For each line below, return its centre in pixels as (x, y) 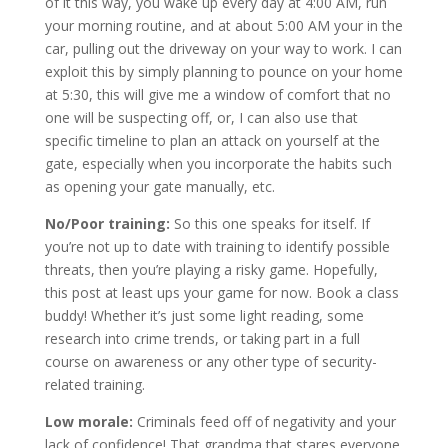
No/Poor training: (107, 224)
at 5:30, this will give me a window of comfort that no (217, 95)
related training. (94, 385)
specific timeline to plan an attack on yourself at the (212, 141)
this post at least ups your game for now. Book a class (221, 293)
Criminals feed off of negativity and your (264, 422)
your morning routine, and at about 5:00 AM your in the (223, 26)
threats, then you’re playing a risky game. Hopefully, (211, 270)
